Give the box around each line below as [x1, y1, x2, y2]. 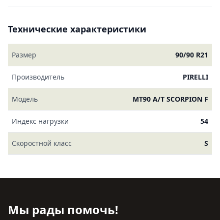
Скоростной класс [12, 138, 72, 148]
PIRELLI [183, 72, 208, 82]
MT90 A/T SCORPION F [133, 94, 208, 104]
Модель [12, 94, 38, 104]
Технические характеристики [8, 23, 146, 35]
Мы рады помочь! [8, 201, 118, 218]
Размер [12, 50, 36, 59]
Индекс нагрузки [12, 116, 69, 126]
